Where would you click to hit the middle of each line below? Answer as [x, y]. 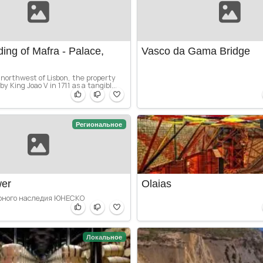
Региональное [99, 124]
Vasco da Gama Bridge [196, 51]
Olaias [157, 183]
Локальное [104, 237]
